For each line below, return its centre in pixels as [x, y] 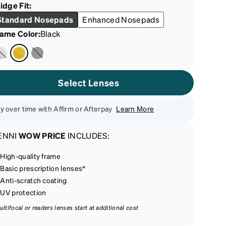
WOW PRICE [42, 135]
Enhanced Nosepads [121, 19]
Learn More [135, 108]
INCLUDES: [88, 135]
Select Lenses [89, 82]
